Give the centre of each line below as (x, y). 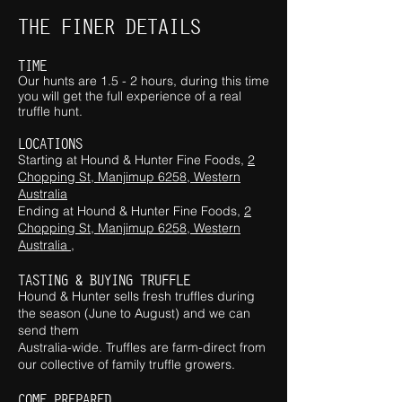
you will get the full (72, 96)
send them (48, 330)
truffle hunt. (52, 111)
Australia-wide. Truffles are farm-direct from (142, 347)
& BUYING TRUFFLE (129, 280)
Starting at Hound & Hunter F (101, 160)
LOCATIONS (50, 143)
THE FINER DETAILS (109, 27)
